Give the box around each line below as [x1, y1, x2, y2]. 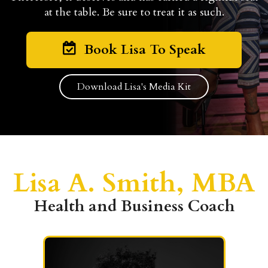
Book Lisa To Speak [84, 41, 206, 59]
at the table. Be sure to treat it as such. [44, 5, 224, 20]
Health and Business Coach [33, 196, 234, 218]
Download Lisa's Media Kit [77, 80, 191, 94]
